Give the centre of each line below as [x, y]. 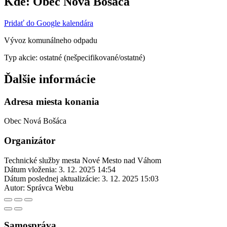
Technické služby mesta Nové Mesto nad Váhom [83, 160]
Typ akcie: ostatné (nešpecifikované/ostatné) [74, 57]
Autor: [14, 187]
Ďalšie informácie [50, 79]
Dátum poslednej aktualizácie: [52, 178]
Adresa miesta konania [52, 101]
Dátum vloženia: [30, 169]
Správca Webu [50, 187]
